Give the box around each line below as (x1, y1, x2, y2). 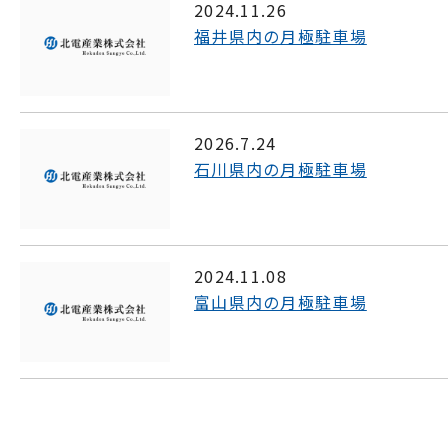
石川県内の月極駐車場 (194, 156, 367, 181)
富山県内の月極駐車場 (194, 289, 367, 314)
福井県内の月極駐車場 (194, 23, 367, 48)
